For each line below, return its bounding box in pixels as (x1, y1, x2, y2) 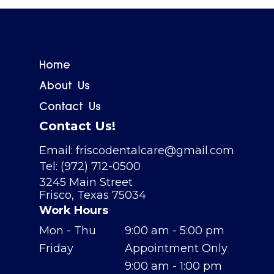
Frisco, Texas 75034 (39, 188, 146, 202)
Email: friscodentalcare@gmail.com (39, 144, 234, 158)
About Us (39, 80, 90, 92)
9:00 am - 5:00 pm (125, 224, 224, 238)
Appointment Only (125, 242, 228, 256)
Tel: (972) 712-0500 (39, 160, 141, 174)
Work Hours (39, 204, 108, 218)
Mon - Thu (39, 224, 96, 238)
